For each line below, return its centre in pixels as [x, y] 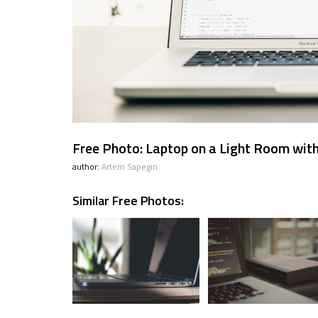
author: [87, 166]
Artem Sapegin [130, 166]
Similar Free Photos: [128, 201]
